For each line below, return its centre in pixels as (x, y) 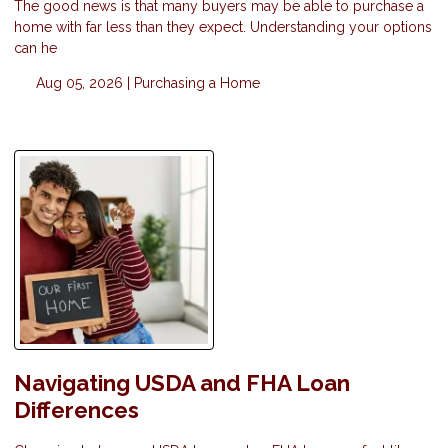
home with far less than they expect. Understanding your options (223, 26)
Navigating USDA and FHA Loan (182, 382)
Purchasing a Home (196, 82)
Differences (76, 409)
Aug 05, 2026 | (82, 82)
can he (35, 47)
